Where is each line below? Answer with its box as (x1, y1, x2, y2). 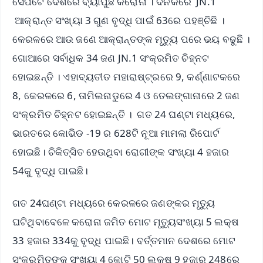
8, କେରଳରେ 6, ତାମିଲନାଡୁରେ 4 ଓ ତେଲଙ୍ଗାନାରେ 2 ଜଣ (12, 89, 240, 103)
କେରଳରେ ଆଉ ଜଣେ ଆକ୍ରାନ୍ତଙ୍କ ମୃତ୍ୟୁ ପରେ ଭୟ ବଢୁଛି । (12, 32, 251, 46)
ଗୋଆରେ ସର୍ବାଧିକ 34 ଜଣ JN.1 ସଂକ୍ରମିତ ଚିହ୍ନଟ (12, 51, 210, 65)
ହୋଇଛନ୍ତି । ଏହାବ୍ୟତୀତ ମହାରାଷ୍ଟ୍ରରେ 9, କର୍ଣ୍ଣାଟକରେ (12, 70, 241, 84)
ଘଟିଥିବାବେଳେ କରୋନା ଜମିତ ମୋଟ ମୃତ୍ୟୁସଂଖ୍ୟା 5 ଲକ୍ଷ (12, 215, 239, 229)
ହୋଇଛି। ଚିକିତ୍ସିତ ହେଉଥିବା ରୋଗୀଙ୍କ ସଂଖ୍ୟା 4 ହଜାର (12, 145, 230, 159)
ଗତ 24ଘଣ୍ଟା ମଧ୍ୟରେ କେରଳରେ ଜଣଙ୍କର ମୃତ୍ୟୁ (12, 196, 215, 210)
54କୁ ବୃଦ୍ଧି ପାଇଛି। (12, 164, 89, 178)
